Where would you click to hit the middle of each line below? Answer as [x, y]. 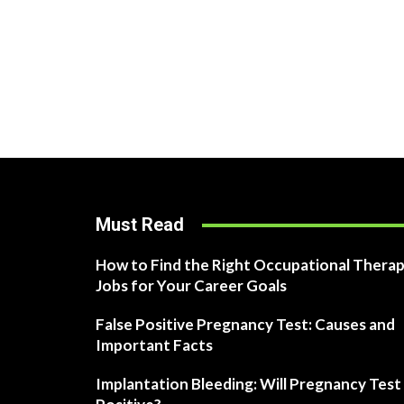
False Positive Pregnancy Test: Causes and [245, 325]
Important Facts [154, 345]
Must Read [140, 225]
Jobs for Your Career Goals [191, 286]
